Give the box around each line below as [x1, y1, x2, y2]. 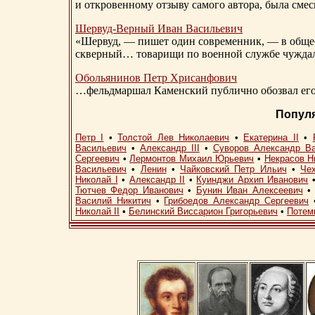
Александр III [139, 143, 200, 154]
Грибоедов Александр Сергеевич [164, 195, 309, 207]
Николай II [75, 206, 120, 217]
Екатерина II [243, 132, 299, 143]
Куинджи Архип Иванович [196, 174, 309, 186]
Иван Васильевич [155, 22, 243, 35]
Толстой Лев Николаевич [117, 132, 230, 143]
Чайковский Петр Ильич [180, 164, 287, 175]
